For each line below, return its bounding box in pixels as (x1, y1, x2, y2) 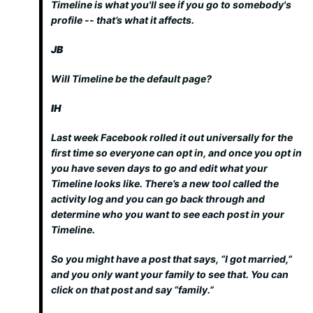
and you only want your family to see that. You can (51, 268, 289, 280)
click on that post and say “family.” (51, 284, 214, 296)
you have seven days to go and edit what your (51, 162, 268, 174)
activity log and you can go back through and (51, 193, 265, 205)
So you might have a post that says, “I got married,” (51, 253, 292, 265)
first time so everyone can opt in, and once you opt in (51, 147, 302, 159)
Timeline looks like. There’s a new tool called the (51, 177, 279, 189)
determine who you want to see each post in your (51, 208, 284, 220)
